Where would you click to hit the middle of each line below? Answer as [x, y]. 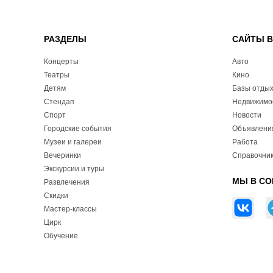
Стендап [59, 102]
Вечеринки [62, 156]
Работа [245, 142]
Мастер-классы [70, 209]
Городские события [78, 129]
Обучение [61, 236]
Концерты [61, 62]
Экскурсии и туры [74, 169]
